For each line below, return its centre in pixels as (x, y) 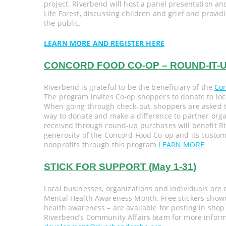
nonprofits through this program (101, 144)
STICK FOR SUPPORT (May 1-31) (120, 166)
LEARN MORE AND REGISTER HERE (104, 43)
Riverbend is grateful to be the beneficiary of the (129, 87)
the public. (63, 23)
